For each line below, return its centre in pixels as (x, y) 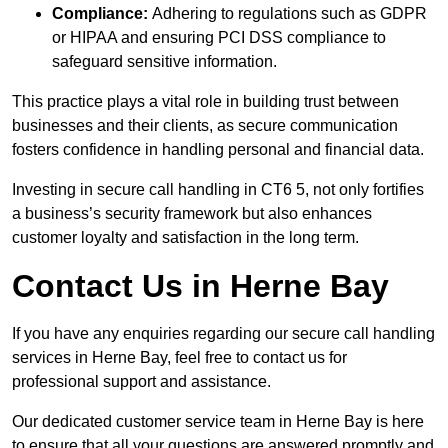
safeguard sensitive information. (164, 61)
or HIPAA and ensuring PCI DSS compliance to (219, 37)
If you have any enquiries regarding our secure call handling (223, 333)
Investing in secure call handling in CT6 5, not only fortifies (218, 189)
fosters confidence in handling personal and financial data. (218, 149)
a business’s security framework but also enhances (192, 213)
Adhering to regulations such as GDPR (287, 13)
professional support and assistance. (141, 381)
